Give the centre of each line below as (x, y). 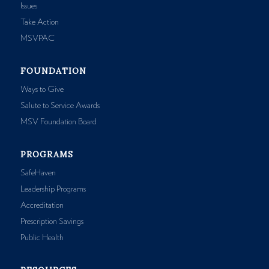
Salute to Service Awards (60, 105)
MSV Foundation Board (58, 122)
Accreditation (42, 205)
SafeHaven (38, 173)
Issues (29, 6)
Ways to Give (42, 89)
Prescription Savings (52, 221)
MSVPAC (37, 38)
